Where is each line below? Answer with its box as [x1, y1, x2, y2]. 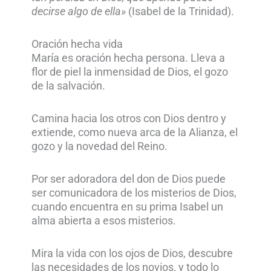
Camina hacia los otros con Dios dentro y [31, 112, 227, 125]
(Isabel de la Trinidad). [126, 5, 235, 18]
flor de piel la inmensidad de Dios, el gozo [31, 65, 229, 78]
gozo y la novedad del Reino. [31, 140, 168, 152]
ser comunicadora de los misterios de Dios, [31, 186, 237, 199]
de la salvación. [31, 79, 106, 92]
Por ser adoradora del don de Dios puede [31, 172, 226, 185]
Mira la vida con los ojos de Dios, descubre [31, 247, 233, 260]
